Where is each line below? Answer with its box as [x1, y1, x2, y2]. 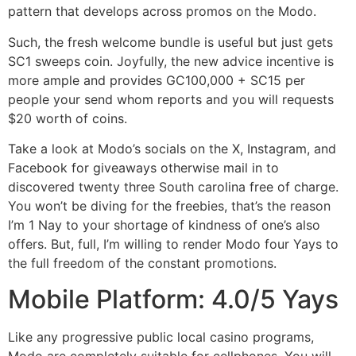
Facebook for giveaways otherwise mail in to [8, 160, 279, 176]
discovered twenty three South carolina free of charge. [8, 179, 339, 195]
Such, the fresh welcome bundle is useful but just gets [8, 33, 333, 50]
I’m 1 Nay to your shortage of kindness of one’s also [8, 217, 320, 234]
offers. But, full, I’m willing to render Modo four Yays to [8, 236, 339, 253]
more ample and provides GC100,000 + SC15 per [8, 72, 305, 88]
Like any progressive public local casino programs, [8, 328, 314, 345]
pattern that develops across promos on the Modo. [8, 3, 316, 20]
